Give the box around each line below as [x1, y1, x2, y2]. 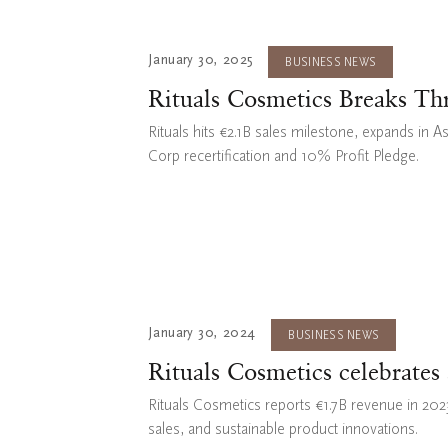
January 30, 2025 [148, 54, 253, 68]
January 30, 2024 [148, 327, 256, 341]
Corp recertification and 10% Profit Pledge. [148, 147, 419, 165]
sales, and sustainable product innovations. [148, 420, 418, 438]
